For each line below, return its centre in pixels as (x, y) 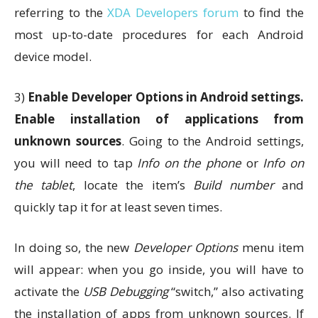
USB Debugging (125, 291)
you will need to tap (76, 163)
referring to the (61, 12)
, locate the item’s (133, 185)
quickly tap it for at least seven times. (118, 207)
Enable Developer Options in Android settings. (166, 97)
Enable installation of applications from (159, 119)
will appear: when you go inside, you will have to (159, 269)
